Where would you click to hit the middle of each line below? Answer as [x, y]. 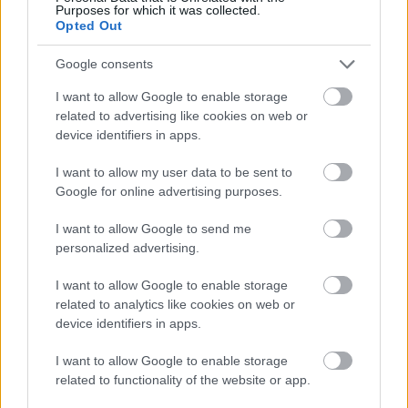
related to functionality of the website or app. [183, 379]
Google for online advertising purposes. [169, 191]
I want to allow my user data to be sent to [174, 172]
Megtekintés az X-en [122, 337]
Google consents [104, 64]
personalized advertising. [127, 247]
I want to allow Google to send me [153, 228]
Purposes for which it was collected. [158, 10]
